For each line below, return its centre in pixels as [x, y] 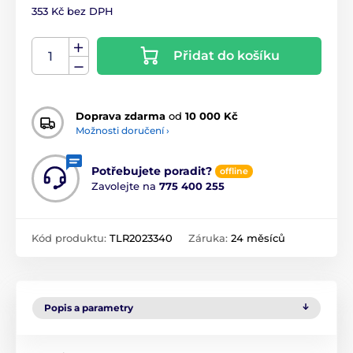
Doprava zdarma [121, 115]
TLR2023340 [141, 238]
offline [234, 171]
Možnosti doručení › [123, 130]
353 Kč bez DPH [72, 11]
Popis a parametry [89, 308]
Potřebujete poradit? [152, 171]
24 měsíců [258, 238]
